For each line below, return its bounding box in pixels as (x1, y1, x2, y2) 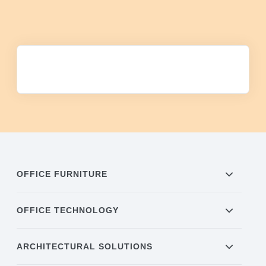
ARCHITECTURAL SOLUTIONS (17, 242, 153, 252)
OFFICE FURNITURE (17, 169, 108, 179)
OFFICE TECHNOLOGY (17, 205, 119, 216)
